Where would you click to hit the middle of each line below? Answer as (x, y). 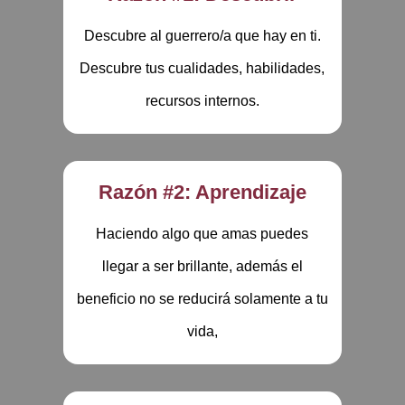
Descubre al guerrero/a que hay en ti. (202, 36)
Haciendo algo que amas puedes (202, 234)
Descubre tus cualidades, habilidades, (202, 68)
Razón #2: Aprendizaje (202, 192)
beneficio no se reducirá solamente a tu (202, 299)
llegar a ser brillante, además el (202, 266)
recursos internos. (202, 101)
